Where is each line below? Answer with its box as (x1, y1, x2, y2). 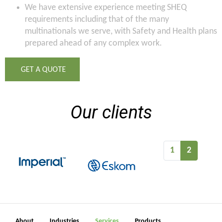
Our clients (70, 102, 152, 123)
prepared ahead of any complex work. (25, 39, 162, 49)
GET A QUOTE (15, 66, 70, 74)
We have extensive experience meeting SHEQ (25, 3, 187, 13)
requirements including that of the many (25, 15, 169, 25)
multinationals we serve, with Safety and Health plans (25, 27, 217, 37)
